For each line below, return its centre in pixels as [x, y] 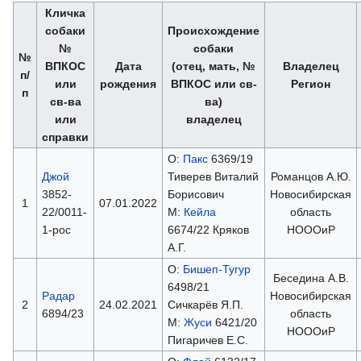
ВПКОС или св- [214, 83]
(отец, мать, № [214, 66]
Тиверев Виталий [213, 176]
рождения [128, 83]
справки [65, 137]
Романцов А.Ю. [311, 176]
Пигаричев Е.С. [207, 340]
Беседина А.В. [311, 278]
